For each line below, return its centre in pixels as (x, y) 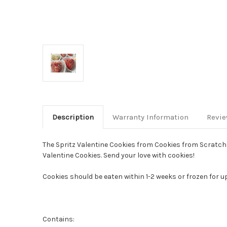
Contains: (59, 219)
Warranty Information (150, 117)
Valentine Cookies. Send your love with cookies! (119, 155)
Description (73, 117)
